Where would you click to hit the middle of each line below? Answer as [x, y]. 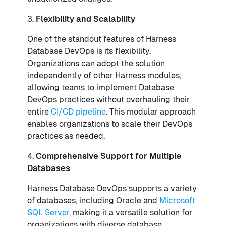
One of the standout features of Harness [102, 39]
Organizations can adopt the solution [96, 63]
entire [39, 111]
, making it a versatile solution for [131, 212]
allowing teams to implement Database [101, 87]
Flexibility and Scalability [86, 19]
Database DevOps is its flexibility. [89, 51]
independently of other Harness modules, [104, 75]
